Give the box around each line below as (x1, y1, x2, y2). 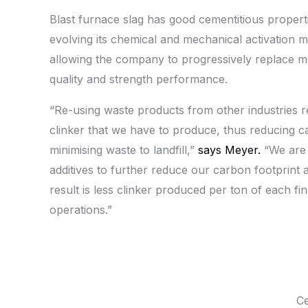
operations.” (49, 203, 112, 217)
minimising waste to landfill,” (49, 143, 198, 157)
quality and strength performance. (49, 72, 228, 87)
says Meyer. (198, 143, 261, 157)
